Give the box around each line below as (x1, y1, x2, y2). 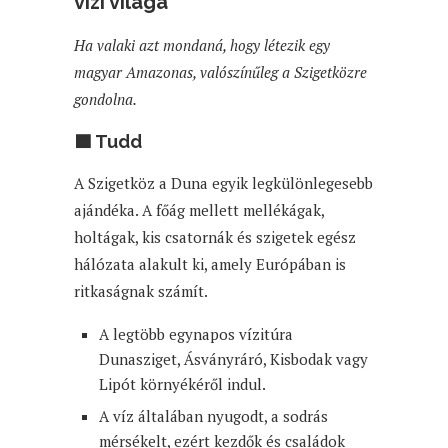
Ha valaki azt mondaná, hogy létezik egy (74, 34, 330, 55)
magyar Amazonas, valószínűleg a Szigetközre (74, 61, 367, 82)
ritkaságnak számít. (74, 280, 208, 301)
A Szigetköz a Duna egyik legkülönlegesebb (74, 172, 373, 193)
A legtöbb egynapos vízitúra (99, 323, 293, 344)
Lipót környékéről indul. (99, 373, 266, 394)
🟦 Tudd (74, 130, 142, 152)
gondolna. (74, 88, 137, 109)
